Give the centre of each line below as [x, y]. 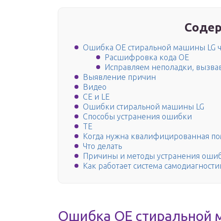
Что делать [102, 146]
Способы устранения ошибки [137, 117]
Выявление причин [119, 77]
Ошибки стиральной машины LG [144, 107]
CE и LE [96, 97]
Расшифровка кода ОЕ [147, 57]
